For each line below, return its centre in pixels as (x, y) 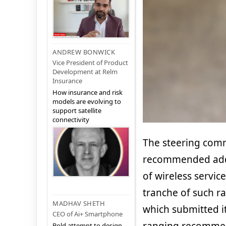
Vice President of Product (90, 63)
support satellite (77, 111)
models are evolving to (87, 102)
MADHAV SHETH (79, 204)
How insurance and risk (88, 93)
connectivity (71, 120)
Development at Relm (85, 72)
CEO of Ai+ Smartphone (88, 214)
